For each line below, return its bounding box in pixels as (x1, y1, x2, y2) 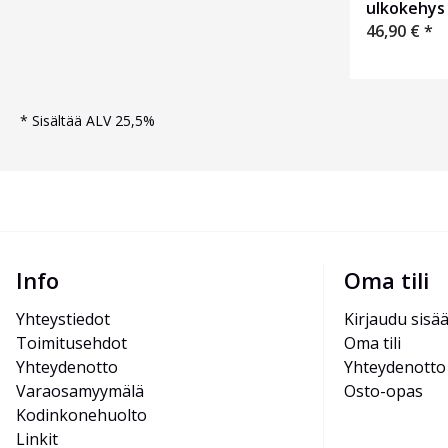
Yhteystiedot (16, 308, 110, 331)
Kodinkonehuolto (16, 404, 147, 427)
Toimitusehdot (16, 332, 127, 355)
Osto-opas (344, 380, 423, 403)
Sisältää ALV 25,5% (32, 111, 155, 131)
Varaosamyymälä (16, 380, 144, 403)
